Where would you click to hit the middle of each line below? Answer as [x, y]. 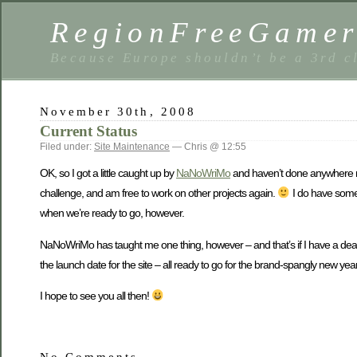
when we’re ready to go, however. [112, 213]
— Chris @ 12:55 [208, 147]
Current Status [88, 131]
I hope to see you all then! [96, 296]
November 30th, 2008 [118, 111]
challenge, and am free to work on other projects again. [159, 193]
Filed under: [67, 147]
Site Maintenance [132, 147]
